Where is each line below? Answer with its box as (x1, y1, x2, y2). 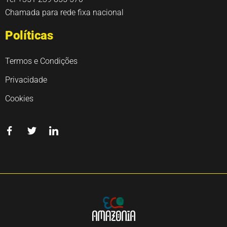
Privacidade (5, 74, 47, 85)
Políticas (5, 28, 53, 43)
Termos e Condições (5, 56, 78, 66)
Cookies (5, 93, 33, 103)
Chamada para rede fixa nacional (5, 7, 124, 17)
